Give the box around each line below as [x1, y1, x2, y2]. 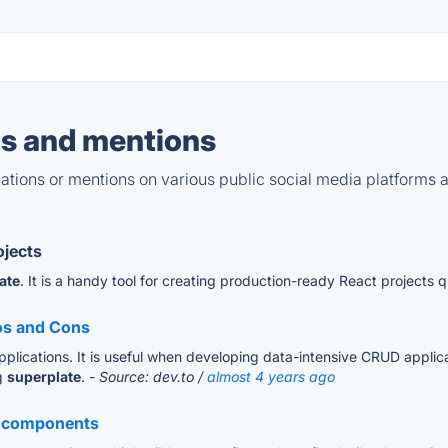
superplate [7, 368, 81, 386]
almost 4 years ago [207, 368, 335, 386]
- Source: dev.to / [89, 368, 207, 386]
